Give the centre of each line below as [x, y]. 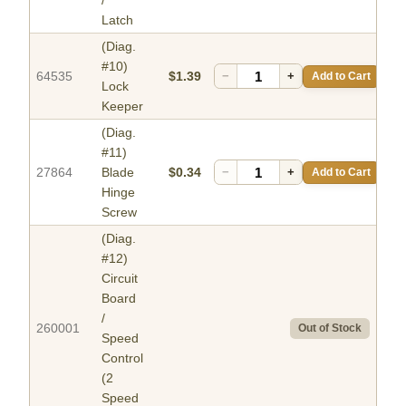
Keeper [122, 106]
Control [122, 358]
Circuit [120, 279]
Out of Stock [330, 329]
